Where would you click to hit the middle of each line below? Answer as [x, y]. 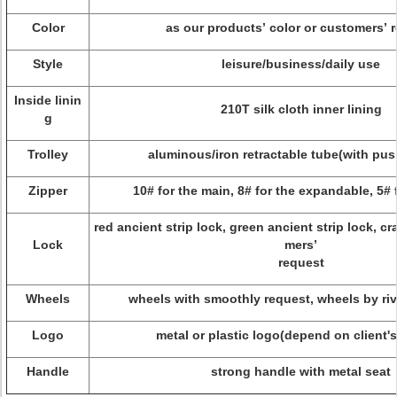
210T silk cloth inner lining [301, 109]
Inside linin [48, 100]
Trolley [48, 154]
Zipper [48, 191]
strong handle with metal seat [301, 371]
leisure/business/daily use [301, 64]
